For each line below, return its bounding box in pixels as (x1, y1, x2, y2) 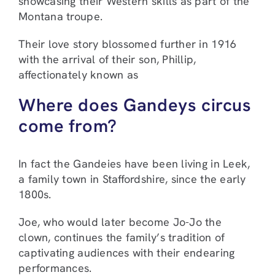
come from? (18, 114, 117, 138)
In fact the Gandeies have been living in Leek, (18, 157, 250, 171)
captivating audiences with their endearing (18, 246, 235, 260)
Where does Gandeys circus (18, 93, 252, 117)
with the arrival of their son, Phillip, (18, 52, 196, 67)
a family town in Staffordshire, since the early (18, 172, 246, 187)
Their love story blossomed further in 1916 (18, 37, 237, 52)
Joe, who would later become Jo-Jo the (18, 215, 222, 230)
